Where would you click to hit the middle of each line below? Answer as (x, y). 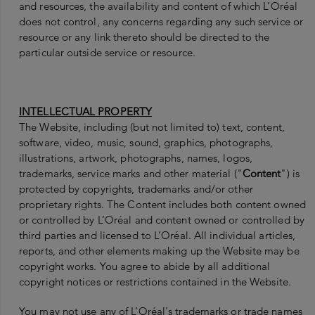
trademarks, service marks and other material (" (131, 174)
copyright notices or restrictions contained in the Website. (155, 282)
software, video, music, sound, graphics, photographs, (146, 143)
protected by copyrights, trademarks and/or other (136, 189)
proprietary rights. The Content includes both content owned (162, 205)
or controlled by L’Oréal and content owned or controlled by (162, 220)
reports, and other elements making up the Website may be (159, 251)
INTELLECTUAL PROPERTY (86, 112)
